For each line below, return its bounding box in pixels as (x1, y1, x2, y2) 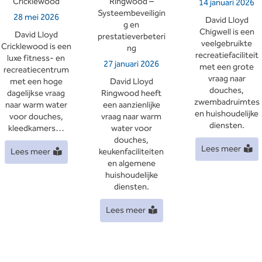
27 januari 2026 (104, 57, 159, 71)
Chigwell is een (199, 25, 254, 39)
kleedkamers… (8, 122, 64, 136)
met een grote (199, 60, 254, 74)
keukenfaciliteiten (99, 145, 164, 159)
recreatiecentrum (3, 63, 69, 77)
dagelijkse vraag (7, 87, 65, 101)
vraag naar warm (101, 110, 161, 124)
